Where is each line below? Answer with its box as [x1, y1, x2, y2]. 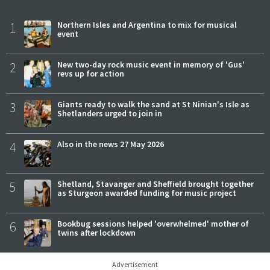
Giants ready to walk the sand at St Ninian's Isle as [57, 99, 250, 110]
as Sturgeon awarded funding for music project [57, 187, 236, 199]
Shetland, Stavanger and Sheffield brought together [57, 178, 254, 190]
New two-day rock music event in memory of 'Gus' [57, 59, 245, 71]
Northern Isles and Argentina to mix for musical [57, 19, 237, 31]
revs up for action [57, 68, 124, 80]
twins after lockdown [57, 227, 136, 239]
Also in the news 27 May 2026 [57, 139, 164, 150]
